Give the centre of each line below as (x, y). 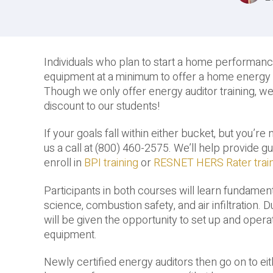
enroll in (64, 163)
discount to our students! (102, 106)
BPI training (111, 163)
